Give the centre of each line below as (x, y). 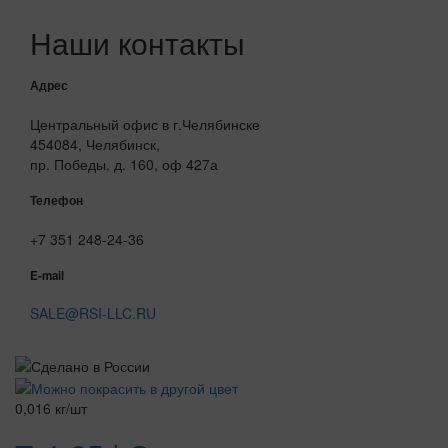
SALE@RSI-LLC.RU (93, 313)
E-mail (47, 275)
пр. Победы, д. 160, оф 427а (124, 163)
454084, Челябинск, (95, 143)
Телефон (56, 201)
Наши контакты (137, 42)
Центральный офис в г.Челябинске (145, 123)
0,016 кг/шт (51, 408)
